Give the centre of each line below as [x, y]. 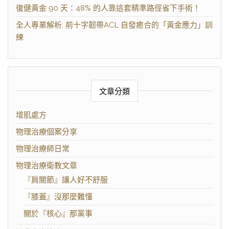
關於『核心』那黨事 [58, 214]
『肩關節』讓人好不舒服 [66, 180]
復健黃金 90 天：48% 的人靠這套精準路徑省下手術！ [108, 8]
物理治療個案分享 [47, 132]
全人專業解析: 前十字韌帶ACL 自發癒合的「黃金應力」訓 [114, 25]
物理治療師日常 [43, 149]
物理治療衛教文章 [47, 166]
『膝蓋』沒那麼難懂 [58, 197]
